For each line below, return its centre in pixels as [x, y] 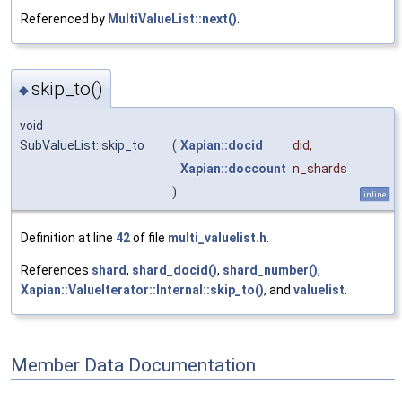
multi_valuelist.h [217, 237]
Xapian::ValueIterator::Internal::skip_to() [142, 289]
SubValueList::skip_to [82, 145]
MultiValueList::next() [172, 19]
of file [149, 237]
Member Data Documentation [133, 365]
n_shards [320, 168]
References [56, 270]
